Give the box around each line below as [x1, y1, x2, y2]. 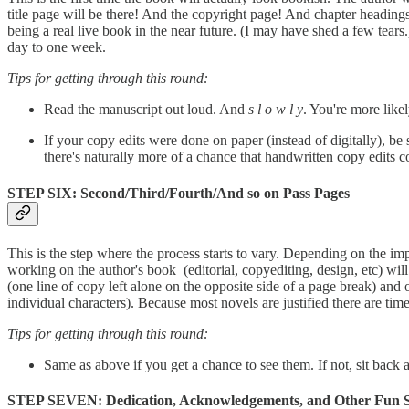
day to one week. [7, 39, 106, 56]
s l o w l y [248, 101, 303, 118]
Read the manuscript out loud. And [44, 101, 248, 118]
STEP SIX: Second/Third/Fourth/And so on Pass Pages [7, 184, 350, 201]
